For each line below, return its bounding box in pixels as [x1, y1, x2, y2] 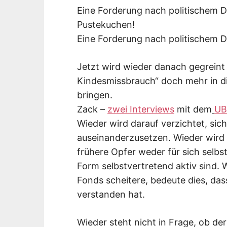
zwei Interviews [107, 103, 174, 115]
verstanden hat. [77, 188, 145, 200]
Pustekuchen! [77, 19, 135, 30]
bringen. [77, 89, 112, 100]
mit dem [174, 103, 212, 115]
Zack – [77, 103, 107, 115]
